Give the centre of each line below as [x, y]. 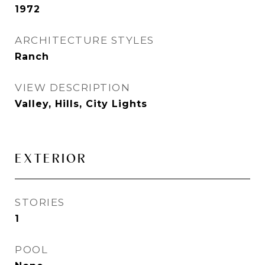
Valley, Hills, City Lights [81, 104]
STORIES [40, 202]
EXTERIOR [51, 158]
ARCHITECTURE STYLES [85, 40]
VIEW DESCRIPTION [72, 88]
